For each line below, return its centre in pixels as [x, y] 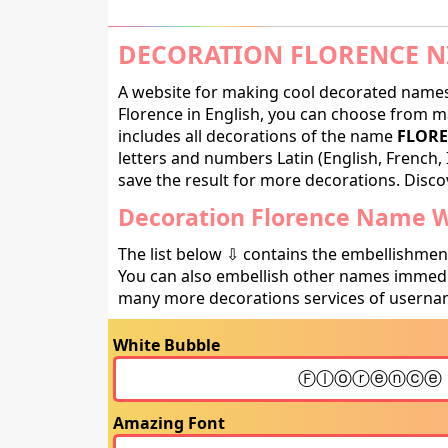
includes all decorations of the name [257, 136]
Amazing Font [168, 423]
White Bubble [166, 345]
